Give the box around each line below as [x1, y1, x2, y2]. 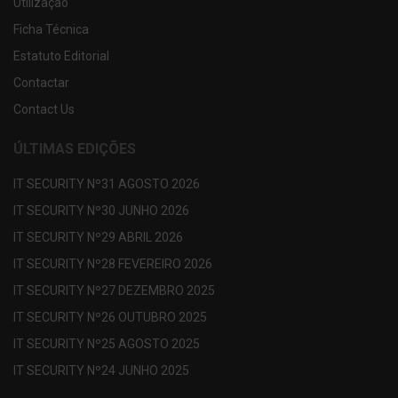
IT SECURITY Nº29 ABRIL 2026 [13, 229, 183, 244]
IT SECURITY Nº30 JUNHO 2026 [13, 203, 189, 218]
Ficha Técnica [13, 21, 89, 36]
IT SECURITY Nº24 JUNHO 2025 [13, 362, 189, 378]
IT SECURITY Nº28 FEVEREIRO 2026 [13, 256, 212, 271]
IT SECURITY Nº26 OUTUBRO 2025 [13, 309, 207, 324]
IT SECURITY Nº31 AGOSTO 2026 [13, 176, 200, 191]
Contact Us [13, 101, 75, 116]
